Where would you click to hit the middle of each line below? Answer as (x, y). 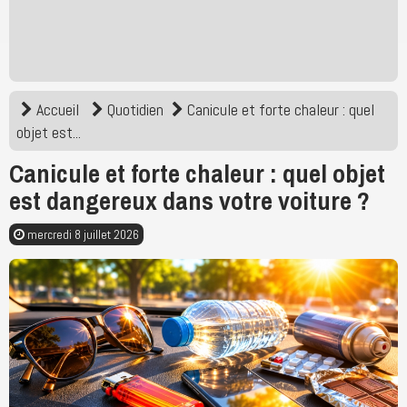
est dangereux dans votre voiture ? (189, 201)
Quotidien (135, 109)
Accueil (58, 109)
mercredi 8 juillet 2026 (82, 234)
